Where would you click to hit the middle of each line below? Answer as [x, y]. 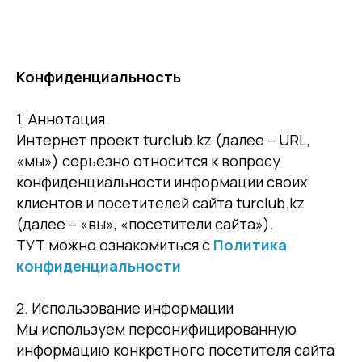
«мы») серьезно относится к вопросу [148, 161]
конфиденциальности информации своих [162, 182]
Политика [250, 245]
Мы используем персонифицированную [156, 329]
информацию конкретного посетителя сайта [175, 350]
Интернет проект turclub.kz [114, 140]
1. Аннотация [61, 119]
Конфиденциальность [99, 77]
